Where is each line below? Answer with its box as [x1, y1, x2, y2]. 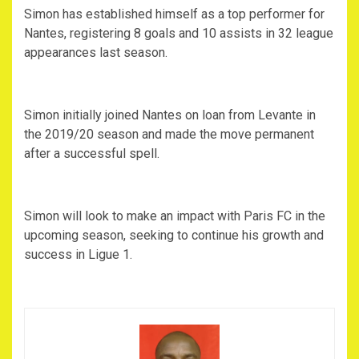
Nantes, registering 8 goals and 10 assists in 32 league [24, 26, 333, 42]
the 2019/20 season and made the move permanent [24, 127, 314, 143]
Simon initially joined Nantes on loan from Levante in [24, 107, 316, 123]
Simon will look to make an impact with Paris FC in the [24, 208, 325, 224]
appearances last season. [24, 45, 167, 61]
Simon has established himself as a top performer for [24, 6, 325, 22]
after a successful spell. [24, 146, 159, 162]
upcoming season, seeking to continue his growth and [24, 228, 324, 244]
